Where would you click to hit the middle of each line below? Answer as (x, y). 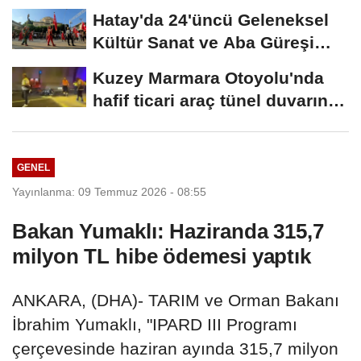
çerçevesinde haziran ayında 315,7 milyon (175, 348)
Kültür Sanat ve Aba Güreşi (203, 43)
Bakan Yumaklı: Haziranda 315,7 (168, 231)
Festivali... (135, 65)
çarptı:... (126, 123)
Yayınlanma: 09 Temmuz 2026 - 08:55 (109, 191)
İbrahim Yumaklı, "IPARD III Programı (155, 324)
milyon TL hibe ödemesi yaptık (162, 256)
